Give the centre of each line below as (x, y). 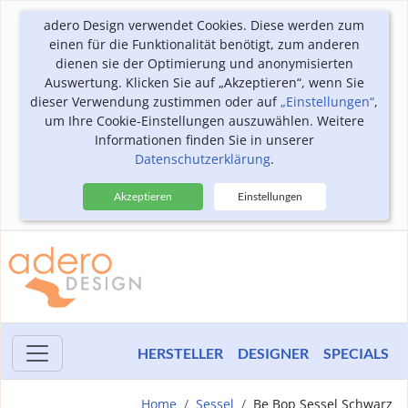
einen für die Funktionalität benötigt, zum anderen (204, 44)
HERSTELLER (180, 353)
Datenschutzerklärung (202, 159)
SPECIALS (356, 353)
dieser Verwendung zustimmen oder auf (155, 102)
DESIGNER (273, 353)
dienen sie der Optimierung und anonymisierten (204, 63)
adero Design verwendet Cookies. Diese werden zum (204, 25)
